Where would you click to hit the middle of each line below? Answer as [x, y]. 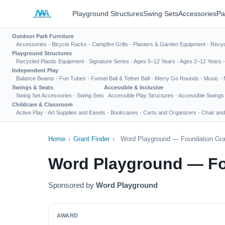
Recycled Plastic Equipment [50, 61]
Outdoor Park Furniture [43, 36]
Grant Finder [91, 139]
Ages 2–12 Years [201, 61]
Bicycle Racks [69, 44]
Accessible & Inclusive [134, 87]
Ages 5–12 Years [154, 61]
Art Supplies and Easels [77, 113]
